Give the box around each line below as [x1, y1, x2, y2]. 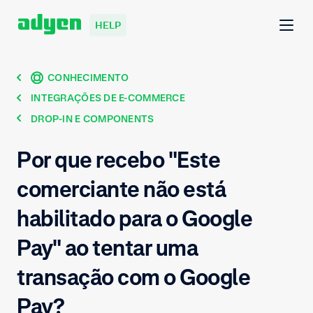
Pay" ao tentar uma [17, 233, 198, 261]
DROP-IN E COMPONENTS [31, 112, 154, 124]
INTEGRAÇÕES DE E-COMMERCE [31, 92, 185, 104]
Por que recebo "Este [17, 145, 221, 173]
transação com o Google [17, 263, 251, 291]
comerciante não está [17, 175, 226, 203]
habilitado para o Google [17, 204, 253, 232]
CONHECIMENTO [48, 71, 129, 84]
